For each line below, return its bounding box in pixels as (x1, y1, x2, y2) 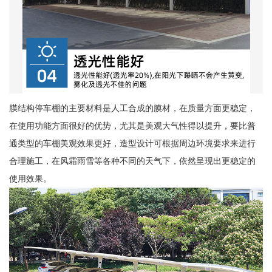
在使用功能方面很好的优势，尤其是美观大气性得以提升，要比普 (8, 120, 256, 131)
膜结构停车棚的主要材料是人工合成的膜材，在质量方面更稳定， (8, 103, 256, 113)
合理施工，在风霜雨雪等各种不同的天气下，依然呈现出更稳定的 (8, 155, 256, 166)
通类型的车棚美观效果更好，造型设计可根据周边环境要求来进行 (8, 138, 256, 148)
